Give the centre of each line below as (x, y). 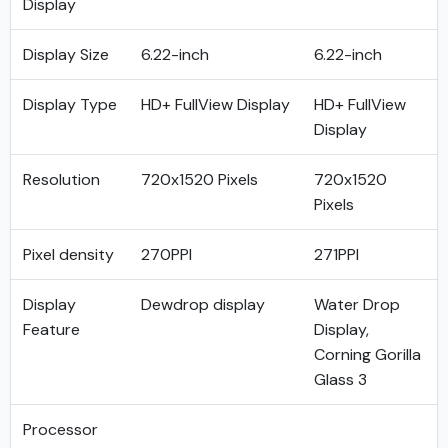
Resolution (61, 179)
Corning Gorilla (367, 354)
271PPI (336, 254)
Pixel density (68, 254)
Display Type (70, 104)
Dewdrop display (203, 304)
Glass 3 (340, 379)
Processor (60, 429)
